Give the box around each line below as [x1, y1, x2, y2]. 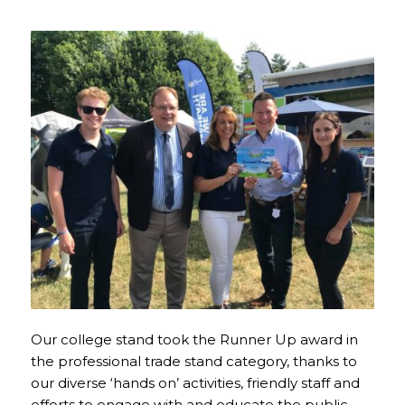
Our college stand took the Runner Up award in [30, 331, 358, 349]
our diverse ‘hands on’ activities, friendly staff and [30, 374, 360, 392]
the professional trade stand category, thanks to [30, 353, 357, 371]
